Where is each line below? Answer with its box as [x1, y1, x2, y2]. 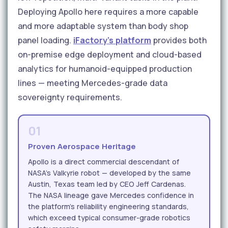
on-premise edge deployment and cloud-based [18, 48, 202, 60]
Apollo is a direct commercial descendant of [28, 156, 179, 166]
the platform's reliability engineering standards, [28, 201, 189, 211]
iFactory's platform [73, 34, 151, 46]
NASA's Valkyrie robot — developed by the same [28, 167, 191, 178]
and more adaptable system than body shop [18, 20, 188, 32]
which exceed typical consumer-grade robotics [28, 212, 190, 222]
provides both [151, 34, 207, 46]
